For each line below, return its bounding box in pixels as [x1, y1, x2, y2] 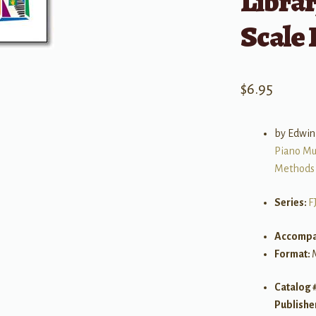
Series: [274, 197, 308, 209]
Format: [274, 248, 312, 260]
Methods [274, 163, 315, 175]
